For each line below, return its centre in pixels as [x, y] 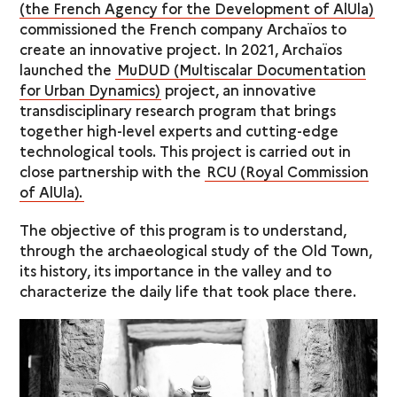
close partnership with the [113, 171]
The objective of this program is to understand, [183, 229]
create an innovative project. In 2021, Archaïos [181, 48]
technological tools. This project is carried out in [186, 150]
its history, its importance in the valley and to [176, 270]
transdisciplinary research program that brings [178, 109]
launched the [68, 69]
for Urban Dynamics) [90, 89]
